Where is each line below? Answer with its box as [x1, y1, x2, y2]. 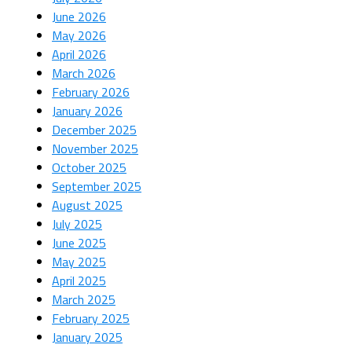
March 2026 [51, 64, 115, 83]
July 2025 [51, 214, 102, 234]
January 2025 [51, 328, 123, 347]
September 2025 [51, 177, 141, 196]
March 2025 [51, 290, 115, 310]
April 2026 [51, 45, 106, 64]
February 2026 [51, 82, 130, 102]
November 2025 [51, 139, 138, 159]
